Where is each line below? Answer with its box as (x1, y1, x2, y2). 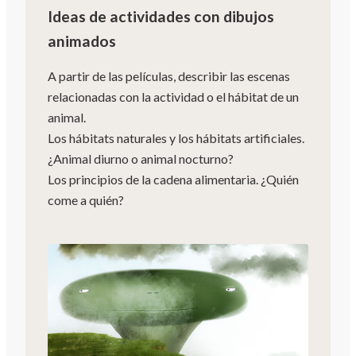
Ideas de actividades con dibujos (48, 6, 274, 25)
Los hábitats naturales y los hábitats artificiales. (48, 130, 304, 145)
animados (48, 31, 116, 50)
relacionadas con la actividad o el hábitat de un (48, 88, 299, 104)
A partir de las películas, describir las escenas (48, 68, 290, 83)
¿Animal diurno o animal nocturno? (48, 150, 234, 166)
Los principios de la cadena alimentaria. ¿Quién (48, 171, 299, 187)
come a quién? (48, 192, 124, 207)
